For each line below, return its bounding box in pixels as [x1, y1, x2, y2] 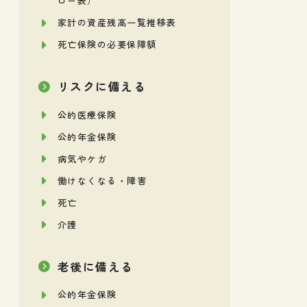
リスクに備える [58, 78, 147, 95]
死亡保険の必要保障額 [58, 38, 157, 51]
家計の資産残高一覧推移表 [58, 16, 177, 29]
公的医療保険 [58, 108, 117, 121]
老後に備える [58, 258, 134, 275]
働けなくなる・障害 [58, 173, 147, 187]
